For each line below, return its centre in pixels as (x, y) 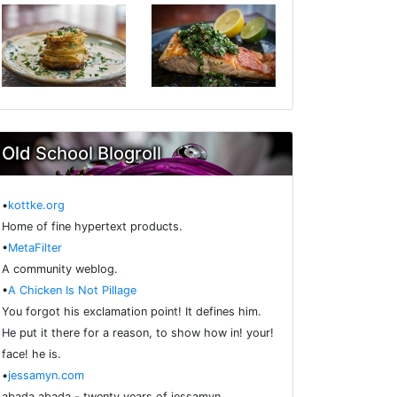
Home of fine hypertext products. (92, 227)
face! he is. (31, 354)
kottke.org (36, 206)
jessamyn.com (46, 376)
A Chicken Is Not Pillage (72, 291)
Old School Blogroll (82, 154)
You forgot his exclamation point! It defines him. (132, 312)
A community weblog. (60, 269)
